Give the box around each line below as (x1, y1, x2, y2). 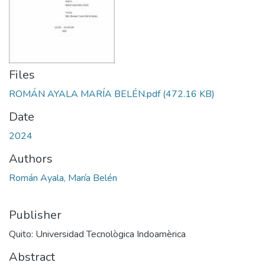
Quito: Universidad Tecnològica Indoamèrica (9, 228, 186, 241)
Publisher (9, 207, 62, 223)
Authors (9, 151, 53, 167)
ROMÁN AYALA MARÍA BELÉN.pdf (9, 88, 160, 101)
